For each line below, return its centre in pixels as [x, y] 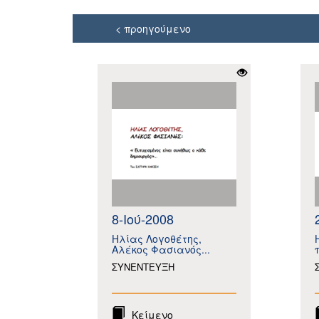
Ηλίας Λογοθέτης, [157, 239]
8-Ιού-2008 [143, 219]
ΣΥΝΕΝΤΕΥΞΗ [143, 267]
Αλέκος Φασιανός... [161, 249]
